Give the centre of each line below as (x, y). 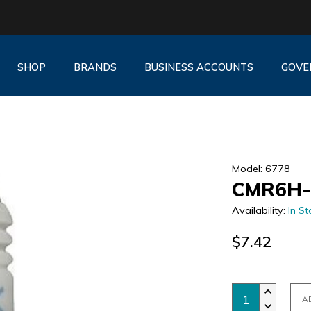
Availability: (260, 210)
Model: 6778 (261, 169)
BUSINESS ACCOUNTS (199, 67)
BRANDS (95, 67)
